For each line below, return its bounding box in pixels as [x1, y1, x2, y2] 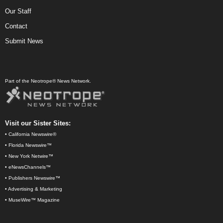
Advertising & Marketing [8, 186, 62, 192]
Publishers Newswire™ [8, 175, 60, 181]
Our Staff [5, 7, 31, 15]
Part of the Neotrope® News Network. [5, 78, 91, 84]
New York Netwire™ [8, 153, 53, 159]
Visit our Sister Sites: [5, 119, 71, 127]
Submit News [5, 37, 43, 45]
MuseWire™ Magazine [8, 197, 60, 203]
